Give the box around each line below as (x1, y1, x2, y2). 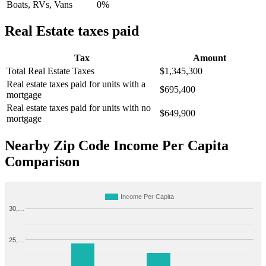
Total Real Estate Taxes (7, 66, 94, 77)
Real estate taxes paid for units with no (7, 103, 151, 113)
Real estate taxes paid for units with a (7, 79, 145, 90)
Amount (193, 53, 226, 64)
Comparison (5, 154, 80, 170)
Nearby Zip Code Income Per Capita (5, 138, 229, 154)
